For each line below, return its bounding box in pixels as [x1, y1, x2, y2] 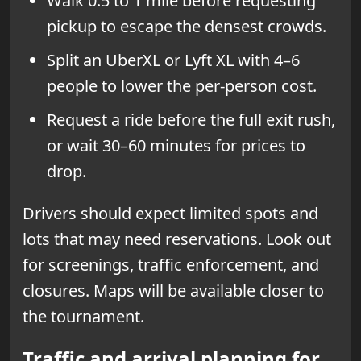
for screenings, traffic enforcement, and [22, 254, 319, 276]
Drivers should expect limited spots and [22, 202, 318, 225]
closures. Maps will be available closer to [22, 280, 324, 302]
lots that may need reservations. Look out [22, 228, 331, 251]
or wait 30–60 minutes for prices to [46, 135, 305, 157]
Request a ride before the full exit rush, [46, 109, 335, 131]
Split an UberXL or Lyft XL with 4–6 [46, 49, 300, 72]
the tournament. [22, 305, 144, 328]
